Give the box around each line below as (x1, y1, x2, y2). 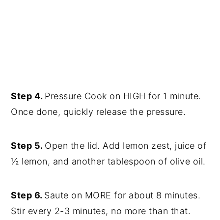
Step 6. (11, 190, 45, 200)
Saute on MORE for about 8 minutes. (44, 190, 201, 200)
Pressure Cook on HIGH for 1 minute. (45, 90, 201, 101)
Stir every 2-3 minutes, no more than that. (11, 205, 191, 216)
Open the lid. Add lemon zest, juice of (45, 140, 207, 151)
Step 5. (11, 140, 45, 151)
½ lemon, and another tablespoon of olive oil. (11, 156, 209, 166)
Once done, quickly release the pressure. (11, 106, 186, 117)
